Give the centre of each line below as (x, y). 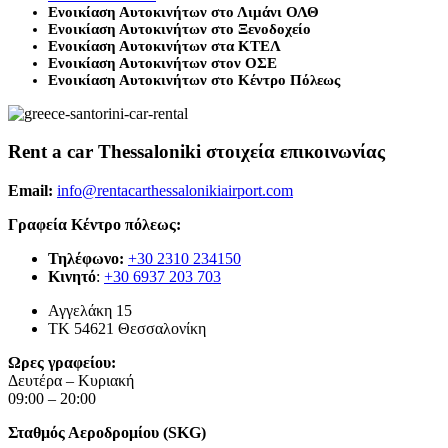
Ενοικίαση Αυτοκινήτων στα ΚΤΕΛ (164, 45)
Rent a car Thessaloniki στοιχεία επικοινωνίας (196, 152)
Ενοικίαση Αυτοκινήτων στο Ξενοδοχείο (179, 28)
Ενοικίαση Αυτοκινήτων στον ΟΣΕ (162, 62)
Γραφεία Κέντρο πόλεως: (94, 225)
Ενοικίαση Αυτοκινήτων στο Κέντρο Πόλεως (194, 79)
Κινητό (72, 277)
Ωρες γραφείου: (62, 363)
